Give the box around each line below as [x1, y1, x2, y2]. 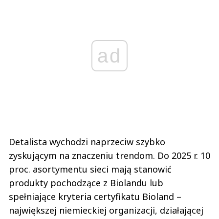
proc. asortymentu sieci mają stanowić [9, 163, 172, 175]
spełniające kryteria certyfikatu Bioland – [9, 191, 181, 203]
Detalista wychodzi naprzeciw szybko [9, 136, 165, 148]
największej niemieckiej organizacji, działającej [9, 204, 203, 217]
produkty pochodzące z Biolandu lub [9, 177, 163, 189]
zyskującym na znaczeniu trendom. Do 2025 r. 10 [9, 150, 210, 162]
